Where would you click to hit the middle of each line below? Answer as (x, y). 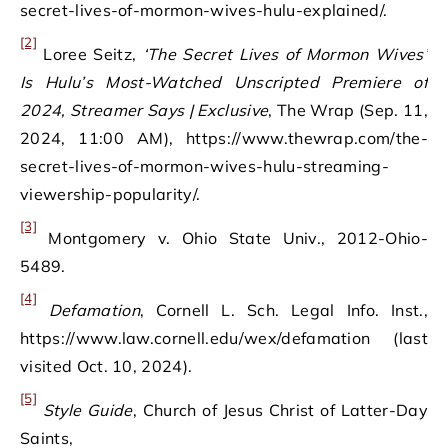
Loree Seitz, (89, 54)
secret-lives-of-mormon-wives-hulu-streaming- (205, 166)
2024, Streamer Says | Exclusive (144, 110)
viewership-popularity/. (110, 194)
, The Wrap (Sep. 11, (348, 110)
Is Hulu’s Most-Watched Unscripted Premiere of (224, 82)
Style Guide (87, 410)
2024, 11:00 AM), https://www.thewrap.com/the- (224, 138)
